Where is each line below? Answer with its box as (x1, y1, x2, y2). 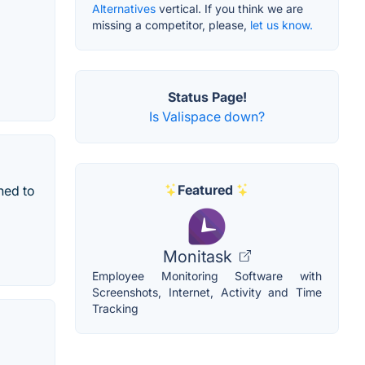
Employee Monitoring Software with (92, 268, 322, 283)
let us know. (250, 17, 313, 32)
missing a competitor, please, (92, 17, 250, 32)
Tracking (92, 301, 139, 315)
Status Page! (167, 88, 247, 105)
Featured (178, 181, 233, 198)
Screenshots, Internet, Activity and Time (92, 284, 322, 299)
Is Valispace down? (149, 108, 265, 125)
